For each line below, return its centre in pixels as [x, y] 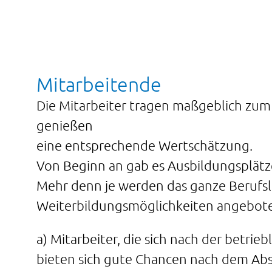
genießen [65, 125]
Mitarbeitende [99, 84]
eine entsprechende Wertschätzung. [144, 145]
